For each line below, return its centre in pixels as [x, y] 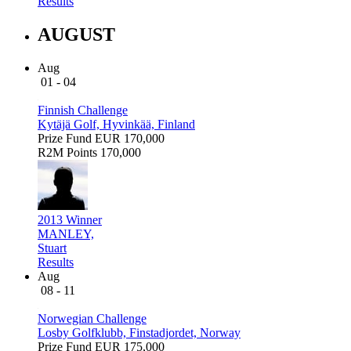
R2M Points [67, 152]
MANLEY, [66, 233]
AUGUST [76, 34]
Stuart [52, 248]
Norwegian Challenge [92, 318]
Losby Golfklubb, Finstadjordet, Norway [139, 332]
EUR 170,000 [130, 138]
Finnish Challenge [83, 110]
